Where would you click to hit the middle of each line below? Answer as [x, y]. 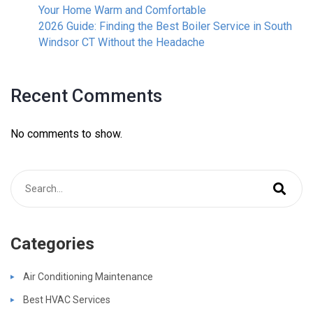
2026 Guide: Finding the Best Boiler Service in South [165, 26]
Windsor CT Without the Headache [122, 42]
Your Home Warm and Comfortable [122, 10]
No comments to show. [66, 133]
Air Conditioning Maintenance [88, 276]
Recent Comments [86, 95]
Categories [52, 243]
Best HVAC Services [67, 299]
